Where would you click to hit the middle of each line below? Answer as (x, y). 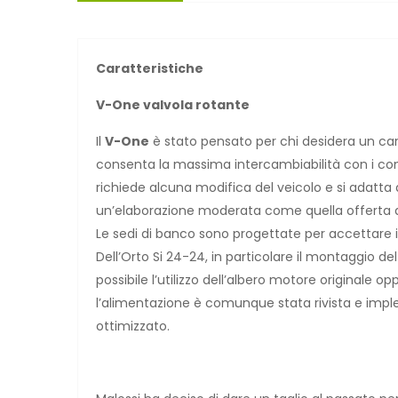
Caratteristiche (150, 68)
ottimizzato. (133, 326)
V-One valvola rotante (173, 104)
